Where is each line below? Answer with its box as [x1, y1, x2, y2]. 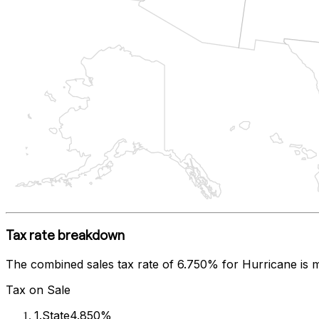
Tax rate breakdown [6, 226, 125, 244]
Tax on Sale [6, 282, 70, 297]
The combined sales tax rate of [6, 256, 177, 271]
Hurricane [242, 256, 297, 271]
